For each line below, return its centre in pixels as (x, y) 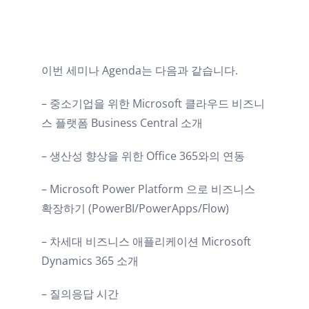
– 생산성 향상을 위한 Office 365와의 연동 (143, 156)
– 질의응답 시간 (80, 293)
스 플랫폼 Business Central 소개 (122, 122)
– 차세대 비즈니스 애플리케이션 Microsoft (146, 241)
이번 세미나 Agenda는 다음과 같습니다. (140, 70)
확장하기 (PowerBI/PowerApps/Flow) (135, 208)
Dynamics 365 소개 (90, 260)
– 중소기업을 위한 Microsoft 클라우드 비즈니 (153, 103)
